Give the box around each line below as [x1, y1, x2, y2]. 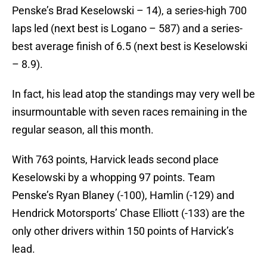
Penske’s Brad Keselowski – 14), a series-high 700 [12, 4, 247, 17]
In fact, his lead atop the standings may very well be [12, 88, 255, 101]
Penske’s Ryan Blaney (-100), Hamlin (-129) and [12, 189, 234, 202]
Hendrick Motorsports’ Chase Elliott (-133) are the [12, 207, 245, 220]
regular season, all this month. [12, 123, 154, 136]
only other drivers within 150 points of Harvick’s [12, 225, 234, 238]
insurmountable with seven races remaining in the [12, 105, 247, 119]
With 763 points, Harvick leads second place [12, 153, 219, 166]
